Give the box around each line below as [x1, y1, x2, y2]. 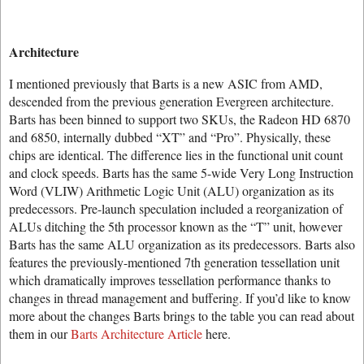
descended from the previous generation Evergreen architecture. [9, 93, 334, 110]
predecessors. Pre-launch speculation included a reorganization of [9, 200, 343, 217]
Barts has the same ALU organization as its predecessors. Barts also [9, 236, 355, 253]
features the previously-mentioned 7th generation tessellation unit [9, 253, 340, 271]
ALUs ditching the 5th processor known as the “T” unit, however [9, 218, 342, 235]
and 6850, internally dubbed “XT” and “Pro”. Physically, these [9, 128, 331, 145]
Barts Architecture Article [71, 325, 202, 342]
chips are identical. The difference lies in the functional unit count [9, 146, 343, 163]
